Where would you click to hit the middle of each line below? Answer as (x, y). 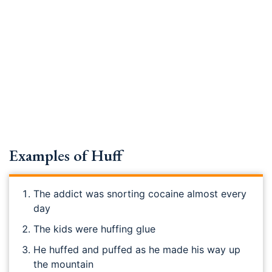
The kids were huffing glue (94, 229)
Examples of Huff (66, 155)
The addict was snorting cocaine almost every (140, 194)
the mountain (63, 264)
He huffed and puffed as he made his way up (137, 250)
